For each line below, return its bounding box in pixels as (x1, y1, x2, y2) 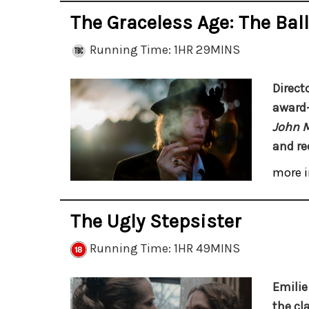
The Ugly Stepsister (70, 210, 241, 233)
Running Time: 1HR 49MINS (87, 241, 240, 257)
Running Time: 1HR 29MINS (87, 42, 240, 58)
